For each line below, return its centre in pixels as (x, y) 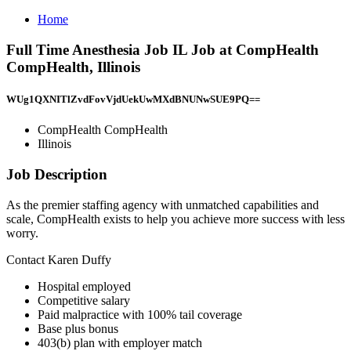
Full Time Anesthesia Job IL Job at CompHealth (163, 49)
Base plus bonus (78, 328)
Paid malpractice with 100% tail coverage (140, 314)
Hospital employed (84, 286)
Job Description (57, 174)
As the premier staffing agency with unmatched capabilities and (163, 204)
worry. (22, 233)
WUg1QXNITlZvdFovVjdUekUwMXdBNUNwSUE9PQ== (133, 99)
